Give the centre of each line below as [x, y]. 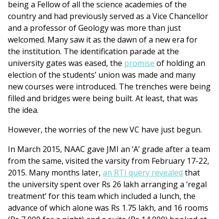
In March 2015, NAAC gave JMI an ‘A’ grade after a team [109, 149]
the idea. [23, 110]
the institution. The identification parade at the [93, 52]
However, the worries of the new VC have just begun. [105, 130]
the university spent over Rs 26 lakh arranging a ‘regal [107, 185]
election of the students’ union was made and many [102, 75]
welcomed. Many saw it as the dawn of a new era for [103, 40]
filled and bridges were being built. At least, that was [103, 99]
